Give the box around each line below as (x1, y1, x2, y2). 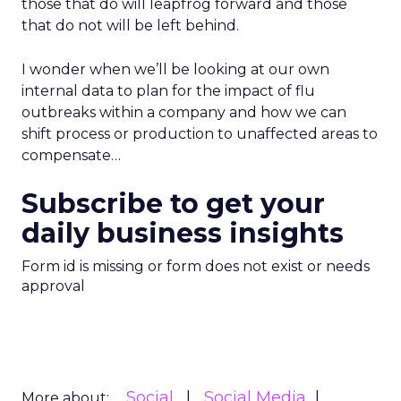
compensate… (21, 147, 121, 164)
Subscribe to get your (21, 187, 325, 220)
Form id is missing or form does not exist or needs (21, 258, 370, 275)
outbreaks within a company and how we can (21, 104, 346, 121)
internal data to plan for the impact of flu (21, 82, 315, 99)
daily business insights (21, 217, 344, 250)
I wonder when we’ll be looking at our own (21, 61, 329, 78)
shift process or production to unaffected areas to (21, 125, 378, 142)
